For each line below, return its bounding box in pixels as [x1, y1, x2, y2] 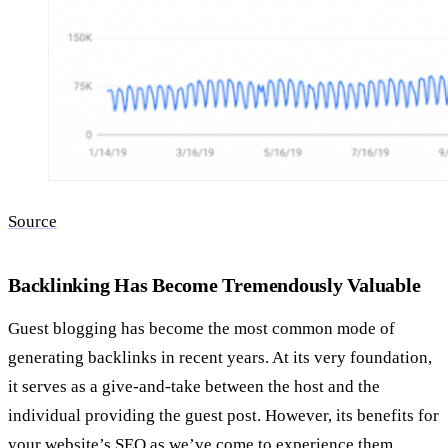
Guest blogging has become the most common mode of [8, 318, 395, 338]
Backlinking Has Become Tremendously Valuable [8, 274, 426, 297]
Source [8, 212, 57, 232]
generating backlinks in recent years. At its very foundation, [8, 347, 432, 367]
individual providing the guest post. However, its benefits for [8, 405, 439, 425]
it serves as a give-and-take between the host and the [8, 376, 380, 396]
